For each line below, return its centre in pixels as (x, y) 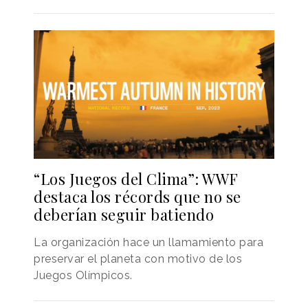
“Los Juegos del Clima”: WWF (136, 179)
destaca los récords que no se (137, 197)
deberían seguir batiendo (124, 215)
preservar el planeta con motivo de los (138, 259)
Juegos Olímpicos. (83, 276)
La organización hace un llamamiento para (148, 243)
